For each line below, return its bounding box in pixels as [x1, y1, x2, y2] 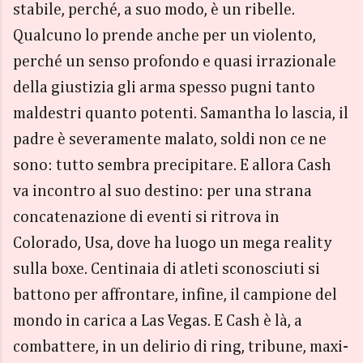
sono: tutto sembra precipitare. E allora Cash [13, 156, 331, 173]
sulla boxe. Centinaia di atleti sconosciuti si [13, 260, 320, 277]
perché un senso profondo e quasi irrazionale [13, 53, 336, 70]
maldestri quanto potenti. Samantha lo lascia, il [13, 105, 348, 122]
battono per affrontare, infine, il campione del [13, 286, 337, 303]
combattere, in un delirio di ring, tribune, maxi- [13, 338, 348, 355]
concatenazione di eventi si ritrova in [13, 208, 280, 225]
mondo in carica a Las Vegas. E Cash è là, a [13, 312, 302, 329]
